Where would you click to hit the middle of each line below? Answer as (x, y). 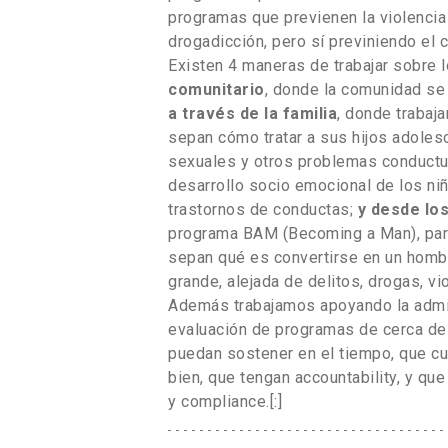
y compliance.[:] (225, 401)
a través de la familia (252, 113)
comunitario (216, 89)
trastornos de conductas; (263, 209)
